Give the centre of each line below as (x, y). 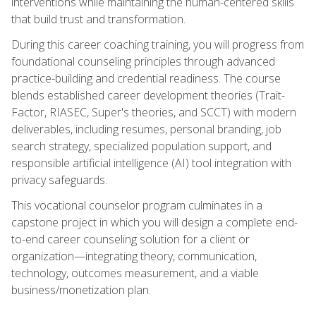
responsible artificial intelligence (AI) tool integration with (151, 163)
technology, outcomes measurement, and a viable (135, 273)
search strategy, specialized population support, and (141, 146)
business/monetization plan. (81, 290)
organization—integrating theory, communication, (134, 256)
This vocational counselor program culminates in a (137, 205)
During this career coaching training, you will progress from (158, 44)
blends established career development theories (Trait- (148, 95)
